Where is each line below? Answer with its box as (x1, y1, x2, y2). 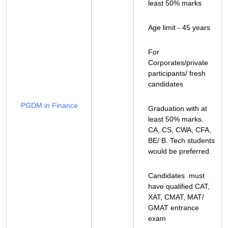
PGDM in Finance (21, 101, 78, 109)
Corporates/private (148, 59, 208, 67)
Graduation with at (148, 104, 207, 112)
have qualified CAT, (148, 182, 210, 190)
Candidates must (148, 172, 205, 180)
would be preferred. (148, 147, 211, 155)
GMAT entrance (148, 204, 199, 212)
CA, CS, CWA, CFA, (148, 126, 211, 134)
